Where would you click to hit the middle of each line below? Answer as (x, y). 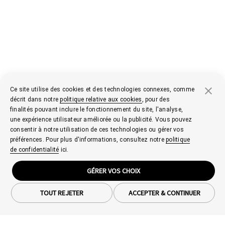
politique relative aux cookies (101, 99)
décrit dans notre (35, 99)
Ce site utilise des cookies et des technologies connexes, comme (102, 89)
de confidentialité (35, 150)
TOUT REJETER (62, 193)
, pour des (156, 99)
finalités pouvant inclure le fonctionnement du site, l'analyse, (97, 109)
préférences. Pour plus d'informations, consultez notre (88, 140)
